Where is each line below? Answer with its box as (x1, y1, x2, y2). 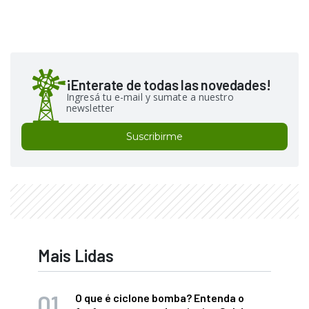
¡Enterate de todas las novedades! (66, 76, 271, 93)
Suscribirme (126, 130, 183, 143)
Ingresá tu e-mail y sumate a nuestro (66, 90, 234, 103)
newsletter (66, 101, 114, 114)
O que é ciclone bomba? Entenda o (75, 290, 244, 304)
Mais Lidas (38, 245, 114, 266)
